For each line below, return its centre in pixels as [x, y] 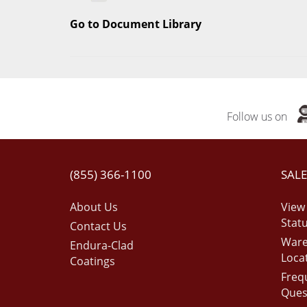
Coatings [93, 261]
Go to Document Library [136, 24]
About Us [94, 207]
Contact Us [98, 226]
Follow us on [257, 116]
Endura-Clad [102, 245]
